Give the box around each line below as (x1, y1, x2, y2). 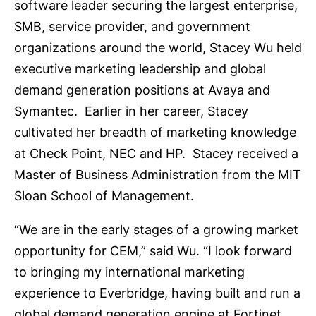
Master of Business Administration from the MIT (14, 166, 301, 182)
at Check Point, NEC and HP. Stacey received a (14, 145, 298, 161)
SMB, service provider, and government (14, 18, 250, 34)
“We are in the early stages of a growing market (14, 221, 298, 237)
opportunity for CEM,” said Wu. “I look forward (14, 243, 292, 258)
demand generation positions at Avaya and (14, 82, 270, 97)
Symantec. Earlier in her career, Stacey (14, 103, 248, 119)
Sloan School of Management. (14, 188, 194, 203)
